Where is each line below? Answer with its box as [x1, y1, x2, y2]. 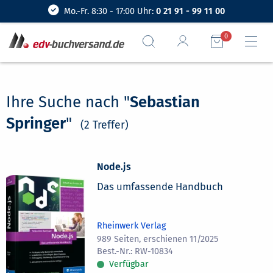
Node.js [97, 160, 132, 172]
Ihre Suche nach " [6, 92, 130, 112]
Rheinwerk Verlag [97, 220, 166, 231]
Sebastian [130, 92, 200, 112]
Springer [6, 113, 66, 133]
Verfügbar [109, 258, 149, 269]
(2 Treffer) [80, 118, 129, 132]
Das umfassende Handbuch [97, 180, 224, 193]
